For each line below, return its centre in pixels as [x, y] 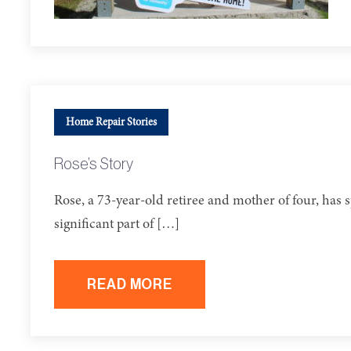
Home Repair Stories [111, 123]
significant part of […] [117, 224]
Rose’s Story [94, 165]
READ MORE [130, 284]
